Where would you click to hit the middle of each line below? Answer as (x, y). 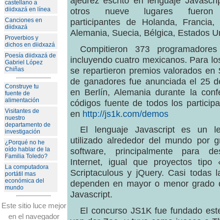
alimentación (22, 100)
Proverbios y (22, 38)
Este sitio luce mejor (34, 206)
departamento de (28, 124)
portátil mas (20, 174)
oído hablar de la (27, 149)
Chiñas (14, 69)
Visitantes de (22, 111)
